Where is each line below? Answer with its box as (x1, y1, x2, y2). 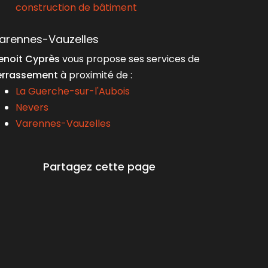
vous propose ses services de (60, 52, 200, 66)
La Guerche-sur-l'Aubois (16, 84, 130, 98)
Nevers (16, 100, 48, 114)
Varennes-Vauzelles (16, 117, 111, 130)
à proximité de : (58, 68, 132, 82)
